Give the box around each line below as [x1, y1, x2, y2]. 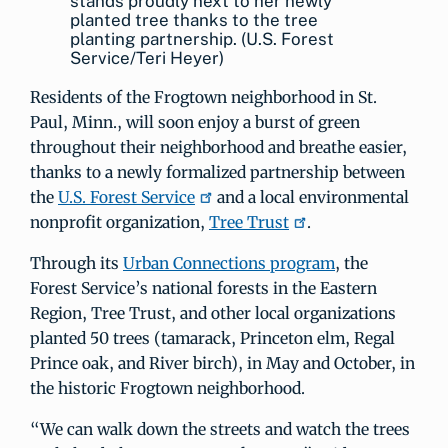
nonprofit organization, [30, 212, 209, 232]
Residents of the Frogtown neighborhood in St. [30, 87, 377, 107]
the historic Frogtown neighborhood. [30, 378, 305, 398]
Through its [30, 253, 123, 273]
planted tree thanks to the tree [70, 10, 318, 30]
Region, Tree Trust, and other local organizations [30, 303, 396, 323]
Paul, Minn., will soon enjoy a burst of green [30, 112, 360, 132]
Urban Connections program [123, 253, 335, 273]
